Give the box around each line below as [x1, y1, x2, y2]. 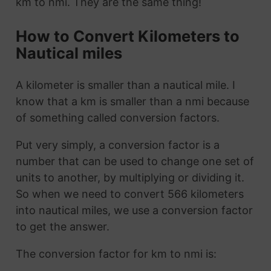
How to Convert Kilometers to [15, 26, 240, 45]
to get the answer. [15, 220, 109, 233]
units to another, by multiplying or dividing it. [15, 171, 244, 184]
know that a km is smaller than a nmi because [15, 95, 249, 108]
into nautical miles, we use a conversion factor [15, 204, 253, 217]
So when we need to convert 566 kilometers [15, 188, 244, 201]
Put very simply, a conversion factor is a [15, 139, 220, 152]
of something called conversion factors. [15, 111, 220, 125]
